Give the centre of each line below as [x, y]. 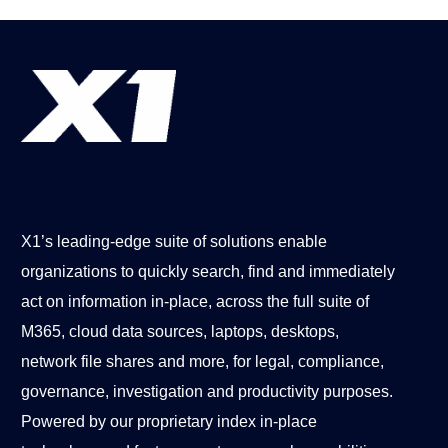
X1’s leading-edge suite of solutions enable [173, 242]
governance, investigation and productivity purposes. [206, 392]
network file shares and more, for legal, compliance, [202, 362]
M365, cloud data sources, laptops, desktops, [179, 332]
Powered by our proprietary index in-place [168, 422]
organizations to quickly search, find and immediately [207, 272]
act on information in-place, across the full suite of [194, 302]
